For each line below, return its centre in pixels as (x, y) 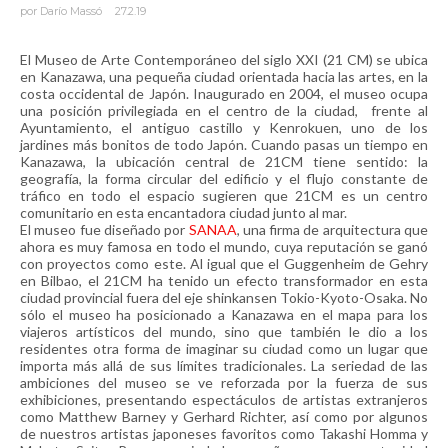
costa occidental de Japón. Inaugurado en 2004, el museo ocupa (224, 93)
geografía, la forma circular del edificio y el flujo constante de (224, 178)
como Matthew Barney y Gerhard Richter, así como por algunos (224, 416)
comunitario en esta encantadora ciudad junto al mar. (183, 212)
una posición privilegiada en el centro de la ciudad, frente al (224, 110)
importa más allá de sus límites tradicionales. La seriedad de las (224, 365)
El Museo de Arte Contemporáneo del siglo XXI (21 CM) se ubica (224, 59)
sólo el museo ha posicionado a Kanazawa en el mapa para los (224, 314)
